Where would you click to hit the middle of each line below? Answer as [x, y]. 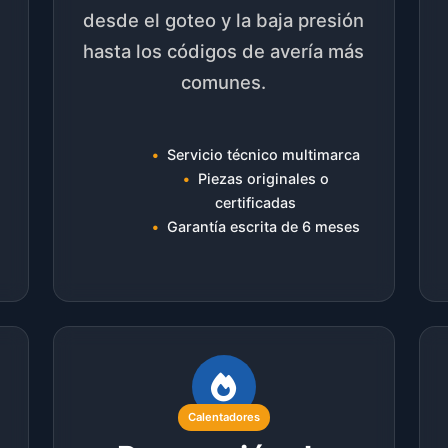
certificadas [256, 203]
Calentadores [223, 416]
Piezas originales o [263, 179]
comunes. [224, 81]
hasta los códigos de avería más [224, 50]
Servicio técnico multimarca [263, 155]
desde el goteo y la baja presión [224, 19]
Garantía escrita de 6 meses [263, 227]
